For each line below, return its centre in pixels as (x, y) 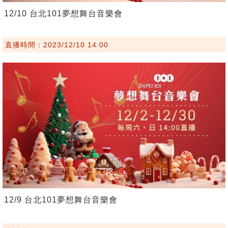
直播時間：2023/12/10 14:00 (57, 45)
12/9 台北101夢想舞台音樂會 (61, 199)
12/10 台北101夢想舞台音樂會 (63, 14)
